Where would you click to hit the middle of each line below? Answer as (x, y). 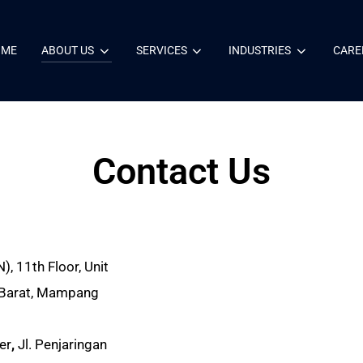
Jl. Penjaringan (62, 344)
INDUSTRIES (260, 51)
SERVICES (161, 51)
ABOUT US (68, 51)
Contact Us (181, 171)
